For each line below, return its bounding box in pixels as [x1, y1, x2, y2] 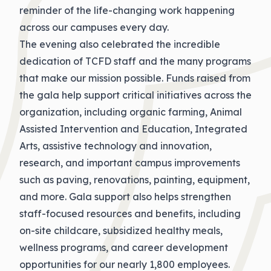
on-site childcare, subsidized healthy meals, [19, 224, 223, 237]
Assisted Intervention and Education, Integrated [19, 123, 247, 135]
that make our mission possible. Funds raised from [19, 72, 250, 84]
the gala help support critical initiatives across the [19, 89, 252, 101]
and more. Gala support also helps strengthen [19, 191, 231, 203]
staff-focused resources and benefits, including [19, 207, 241, 220]
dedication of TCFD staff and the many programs [19, 55, 251, 67]
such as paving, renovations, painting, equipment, [19, 174, 250, 186]
